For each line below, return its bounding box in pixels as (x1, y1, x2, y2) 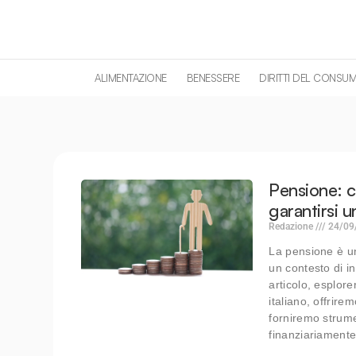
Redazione (269, 220, 316, 232)
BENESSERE (186, 71, 240, 84)
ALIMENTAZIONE (95, 71, 167, 84)
